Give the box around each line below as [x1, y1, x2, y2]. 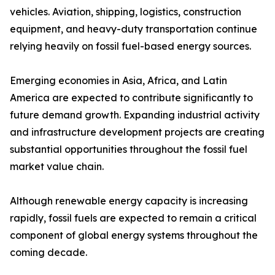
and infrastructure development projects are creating [10, 126, 265, 139]
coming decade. [10, 246, 87, 259]
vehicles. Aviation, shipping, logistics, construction [10, 6, 241, 18]
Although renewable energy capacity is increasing [10, 195, 248, 207]
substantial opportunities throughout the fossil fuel [10, 143, 247, 156]
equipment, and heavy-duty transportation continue [10, 23, 257, 36]
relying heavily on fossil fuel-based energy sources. [10, 40, 251, 53]
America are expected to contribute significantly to [10, 91, 253, 104]
